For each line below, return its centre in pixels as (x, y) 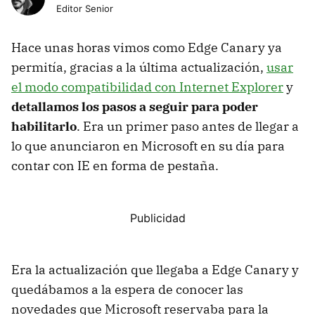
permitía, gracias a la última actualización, (139, 67)
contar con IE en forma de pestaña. (115, 165)
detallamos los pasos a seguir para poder (135, 106)
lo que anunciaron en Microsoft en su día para (148, 146)
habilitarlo (44, 126)
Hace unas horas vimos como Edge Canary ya (147, 47)
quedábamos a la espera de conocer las (127, 289)
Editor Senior (85, 8)
